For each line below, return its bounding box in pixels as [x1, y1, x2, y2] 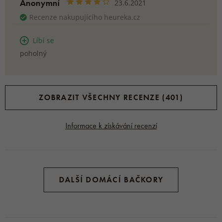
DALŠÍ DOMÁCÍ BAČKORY [58, 174, 164, 185]
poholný [20, 49, 47, 58]
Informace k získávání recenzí [65, 120, 157, 131]
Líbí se [33, 36, 54, 45]
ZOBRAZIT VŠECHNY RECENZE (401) [39, 92, 183, 103]
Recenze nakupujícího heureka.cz [29, 12, 140, 22]
